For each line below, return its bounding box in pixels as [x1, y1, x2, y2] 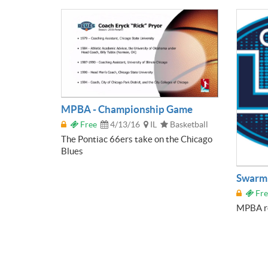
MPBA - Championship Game [61, 103, 193, 115]
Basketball [168, 120, 208, 130]
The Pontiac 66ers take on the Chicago [61, 134, 212, 145]
